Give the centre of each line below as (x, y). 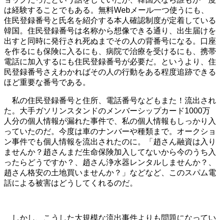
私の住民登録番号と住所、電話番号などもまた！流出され (110, 101)
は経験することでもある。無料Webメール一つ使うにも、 (106, 10)
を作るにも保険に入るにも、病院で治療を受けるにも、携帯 (110, 52)
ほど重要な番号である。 (47, 82)
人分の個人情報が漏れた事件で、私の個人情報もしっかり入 (110, 121)
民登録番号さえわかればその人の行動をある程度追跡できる (110, 72)
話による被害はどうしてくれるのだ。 (71, 183)
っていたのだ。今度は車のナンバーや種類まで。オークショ (110, 132)
